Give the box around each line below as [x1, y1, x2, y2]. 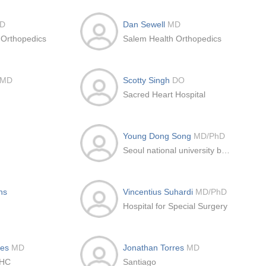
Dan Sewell [123, 20, 167, 29]
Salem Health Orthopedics [123, 34, 221, 43]
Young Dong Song [123, 131, 194, 141]
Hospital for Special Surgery [123, 201, 227, 211]
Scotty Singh [123, 75, 172, 85]
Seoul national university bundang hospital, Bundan [221, 145, 230, 155]
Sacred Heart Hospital [123, 90, 205, 99]
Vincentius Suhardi [123, 187, 195, 197]
